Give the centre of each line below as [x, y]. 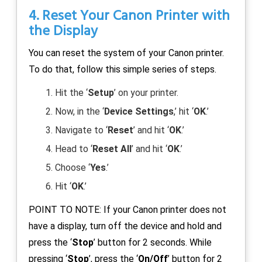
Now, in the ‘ [80, 111]
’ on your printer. [146, 92]
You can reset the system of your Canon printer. [126, 53]
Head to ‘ [74, 149]
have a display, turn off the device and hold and [125, 226]
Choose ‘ [73, 167]
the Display [63, 31]
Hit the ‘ [71, 92]
